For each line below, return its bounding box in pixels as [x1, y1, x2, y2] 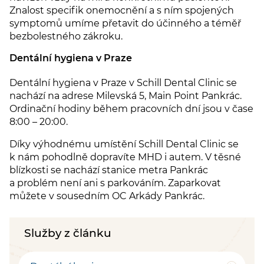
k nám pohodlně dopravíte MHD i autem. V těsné [9, 151, 241, 163]
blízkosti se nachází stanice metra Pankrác [9, 164, 208, 176]
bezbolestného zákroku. [9, 30, 123, 42]
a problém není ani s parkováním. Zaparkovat [9, 177, 221, 189]
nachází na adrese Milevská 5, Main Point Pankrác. [9, 90, 242, 101]
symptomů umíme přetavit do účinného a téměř [9, 17, 241, 29]
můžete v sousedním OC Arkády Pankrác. [9, 190, 204, 202]
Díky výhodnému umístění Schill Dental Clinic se [9, 138, 239, 150]
